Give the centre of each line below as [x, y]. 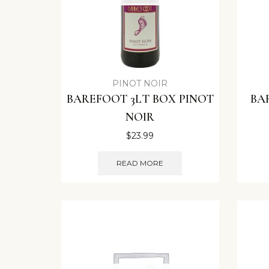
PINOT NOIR [140, 84]
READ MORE [140, 163]
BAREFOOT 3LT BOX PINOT [140, 99]
